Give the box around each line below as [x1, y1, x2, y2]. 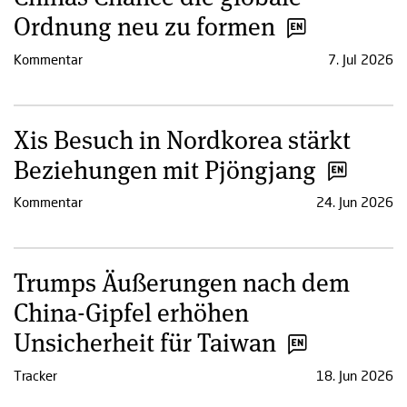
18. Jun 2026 [316, 366, 393, 383]
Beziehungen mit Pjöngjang [14, 151, 316, 186]
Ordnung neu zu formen [14, 8, 275, 43]
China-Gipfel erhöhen [14, 294, 249, 330]
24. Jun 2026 [316, 194, 393, 211]
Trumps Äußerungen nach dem [14, 264, 350, 300]
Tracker [14, 366, 57, 383]
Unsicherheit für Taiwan [14, 324, 276, 360]
